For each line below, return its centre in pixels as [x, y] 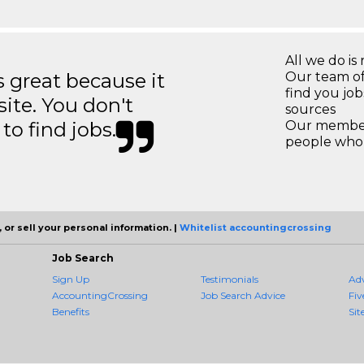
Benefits [71, 312]
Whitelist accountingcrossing [256, 227]
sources [310, 109]
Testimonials [229, 279]
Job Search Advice [243, 295]
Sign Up [71, 279]
